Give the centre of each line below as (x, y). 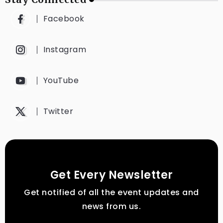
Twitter (58, 111)
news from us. (111, 206)
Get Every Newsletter (111, 175)
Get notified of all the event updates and (111, 192)
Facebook (64, 19)
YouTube (61, 80)
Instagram (64, 50)
